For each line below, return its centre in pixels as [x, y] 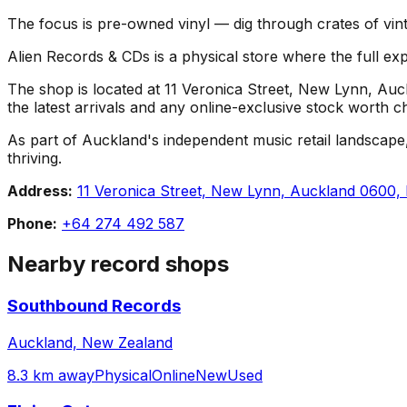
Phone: [32, 224]
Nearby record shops [118, 263]
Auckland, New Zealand [90, 342]
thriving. [35, 159]
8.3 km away [51, 375]
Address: [40, 191]
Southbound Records [94, 305]
